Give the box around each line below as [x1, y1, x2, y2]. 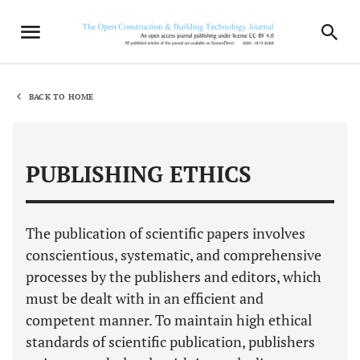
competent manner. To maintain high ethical [26, 310, 312, 329]
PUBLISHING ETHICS [26, 159, 252, 189]
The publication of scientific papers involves [26, 223, 305, 243]
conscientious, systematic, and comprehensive [26, 245, 321, 264]
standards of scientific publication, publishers [26, 332, 315, 351]
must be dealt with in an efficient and [26, 288, 264, 308]
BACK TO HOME [29, 91, 94, 102]
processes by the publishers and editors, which [26, 267, 321, 286]
